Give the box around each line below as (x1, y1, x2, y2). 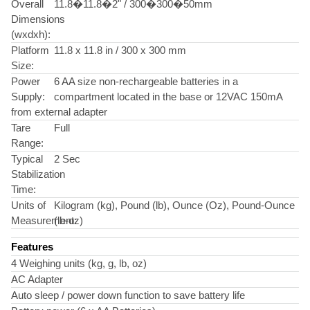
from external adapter (11, 106, 107, 118)
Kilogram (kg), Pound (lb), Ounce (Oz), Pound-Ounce (54, 199, 295, 211)
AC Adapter (11, 273, 63, 285)
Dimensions (11, 13, 65, 25)
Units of (11, 199, 46, 211)
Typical (11, 153, 43, 165)
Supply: (11, 91, 45, 102)
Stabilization (11, 168, 65, 180)
